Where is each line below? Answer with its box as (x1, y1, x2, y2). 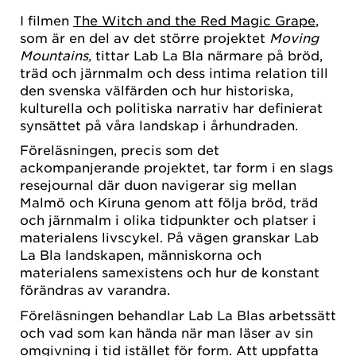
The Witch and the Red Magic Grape (73, 12, 315, 28)
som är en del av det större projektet (20, 29, 269, 45)
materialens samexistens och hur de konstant (20, 264, 319, 281)
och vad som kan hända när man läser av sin (20, 323, 313, 340)
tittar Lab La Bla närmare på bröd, (95, 47, 323, 63)
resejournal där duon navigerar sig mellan (20, 176, 296, 193)
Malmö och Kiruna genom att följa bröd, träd (20, 194, 318, 211)
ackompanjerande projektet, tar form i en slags (20, 159, 333, 176)
